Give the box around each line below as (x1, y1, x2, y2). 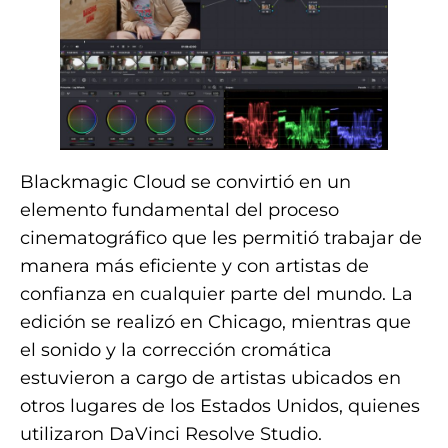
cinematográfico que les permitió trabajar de (20, 227, 422, 250)
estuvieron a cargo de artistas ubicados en (20, 367, 401, 390)
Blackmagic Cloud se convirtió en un (20, 171, 351, 194)
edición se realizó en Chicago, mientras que (20, 311, 411, 334)
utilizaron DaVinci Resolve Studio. (20, 423, 322, 446)
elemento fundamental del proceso (20, 199, 339, 222)
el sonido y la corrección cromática (20, 339, 332, 362)
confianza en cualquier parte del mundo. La (20, 283, 413, 306)
